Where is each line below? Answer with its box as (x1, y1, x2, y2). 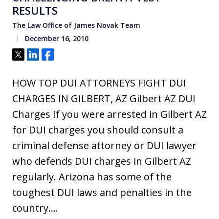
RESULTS (12, 2, 58, 18)
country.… (12, 201, 58, 215)
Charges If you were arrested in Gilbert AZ (12, 107, 207, 121)
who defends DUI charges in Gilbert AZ (12, 154, 191, 168)
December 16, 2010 (23, 33, 88, 43)
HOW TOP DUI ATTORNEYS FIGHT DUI (12, 76, 186, 89)
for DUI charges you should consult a (12, 123, 183, 136)
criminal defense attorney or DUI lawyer (12, 138, 197, 152)
